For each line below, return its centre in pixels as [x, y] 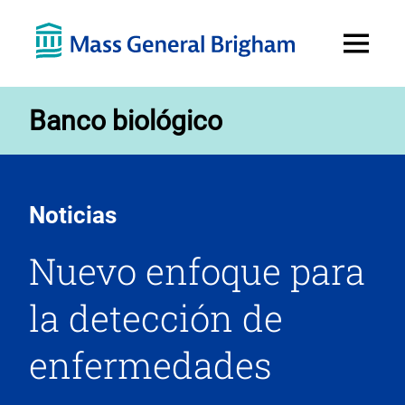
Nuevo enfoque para [197, 271]
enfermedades [151, 365]
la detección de [156, 318]
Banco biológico [126, 121]
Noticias [73, 215]
